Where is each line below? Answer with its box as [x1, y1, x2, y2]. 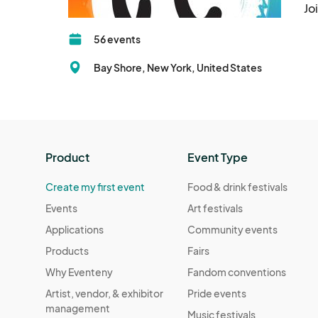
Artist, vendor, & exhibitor [45, 287, 163, 300]
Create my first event [45, 180, 145, 194]
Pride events [187, 287, 247, 300]
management [45, 302, 110, 315]
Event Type [187, 150, 248, 165]
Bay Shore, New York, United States [94, 61, 262, 75]
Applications [45, 223, 104, 236]
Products [45, 244, 89, 258]
